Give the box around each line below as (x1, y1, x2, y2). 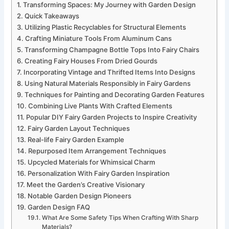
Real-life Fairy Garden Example (28, 135, 125, 144)
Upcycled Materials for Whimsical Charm (28, 157, 156, 166)
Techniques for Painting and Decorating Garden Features (25, 90, 205, 99)
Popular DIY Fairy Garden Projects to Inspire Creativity (26, 112, 197, 121)
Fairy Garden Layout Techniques (28, 124, 130, 132)
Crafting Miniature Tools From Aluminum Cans (25, 34, 172, 42)
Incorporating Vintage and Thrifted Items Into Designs (24, 67, 196, 76)
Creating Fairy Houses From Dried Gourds (25, 56, 158, 65)
